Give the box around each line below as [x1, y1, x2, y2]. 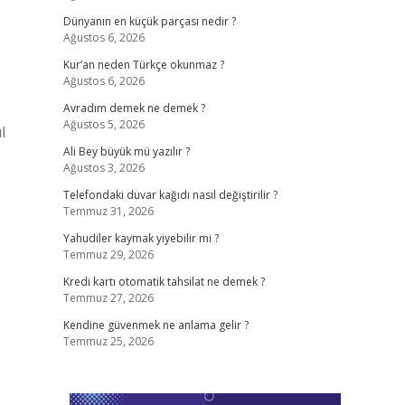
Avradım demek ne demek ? [62, 100, 205, 116]
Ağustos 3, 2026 [62, 160, 145, 175]
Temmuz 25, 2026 [62, 334, 154, 349]
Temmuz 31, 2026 [62, 203, 154, 219]
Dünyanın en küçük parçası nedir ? [62, 14, 236, 29]
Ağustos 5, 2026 [62, 117, 145, 132]
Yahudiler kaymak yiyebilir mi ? [62, 231, 219, 246]
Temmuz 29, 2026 [62, 247, 154, 262]
